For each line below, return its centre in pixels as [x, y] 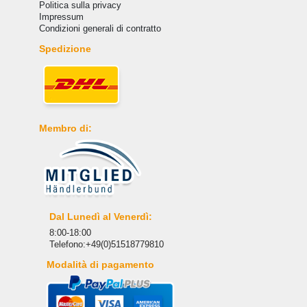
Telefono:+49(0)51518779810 [106, 244]
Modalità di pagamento [100, 264]
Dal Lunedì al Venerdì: [100, 216]
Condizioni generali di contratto [100, 29]
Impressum [61, 17]
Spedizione [65, 49]
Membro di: [65, 128]
